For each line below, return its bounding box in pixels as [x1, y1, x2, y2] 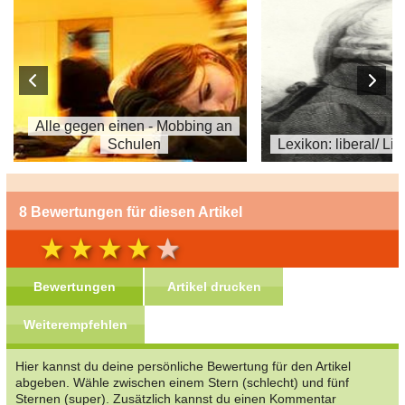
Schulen [107, 137, 161, 153]
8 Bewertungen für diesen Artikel [19, 204, 242, 221]
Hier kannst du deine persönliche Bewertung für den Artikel [15, 359, 351, 374]
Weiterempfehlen [24, 317, 127, 333]
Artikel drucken [166, 279, 261, 295]
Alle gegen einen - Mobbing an [35, 118, 232, 135]
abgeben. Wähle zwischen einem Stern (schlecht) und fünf [15, 375, 349, 391]
